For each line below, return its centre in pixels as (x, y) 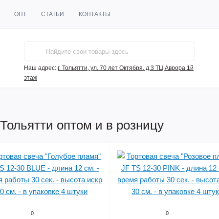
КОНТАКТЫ (95, 14)
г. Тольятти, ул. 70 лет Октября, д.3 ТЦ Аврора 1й (126, 68)
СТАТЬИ (53, 14)
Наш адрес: (40, 68)
